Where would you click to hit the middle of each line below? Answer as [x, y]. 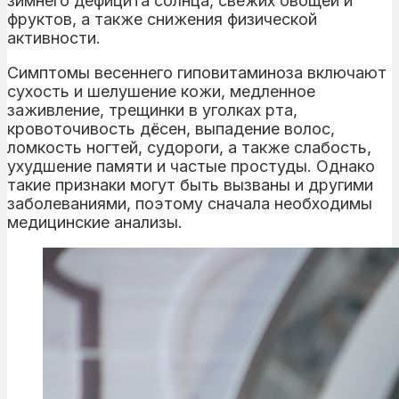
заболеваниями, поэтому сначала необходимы [190, 203]
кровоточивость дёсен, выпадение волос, [171, 128]
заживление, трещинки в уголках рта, [152, 110]
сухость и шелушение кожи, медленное [161, 91]
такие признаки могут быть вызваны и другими [190, 184]
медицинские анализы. [95, 222]
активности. [54, 37]
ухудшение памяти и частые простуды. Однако [191, 166]
